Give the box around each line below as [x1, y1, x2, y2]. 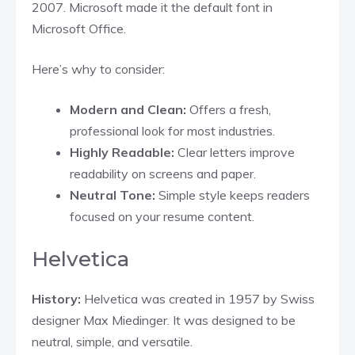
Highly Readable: [70, 143, 177, 160]
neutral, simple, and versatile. [32, 333, 193, 349]
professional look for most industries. [70, 122, 275, 139]
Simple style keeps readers [155, 186, 310, 203]
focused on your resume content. [70, 208, 254, 224]
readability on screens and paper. [70, 165, 256, 181]
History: [32, 290, 84, 307]
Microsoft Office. [32, 20, 126, 36]
